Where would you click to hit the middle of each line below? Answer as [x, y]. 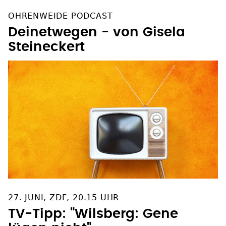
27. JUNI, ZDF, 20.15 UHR [64, 188]
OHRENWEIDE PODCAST [61, 6]
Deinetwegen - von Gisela [97, 22]
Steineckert [46, 37]
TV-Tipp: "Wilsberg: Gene [93, 204]
